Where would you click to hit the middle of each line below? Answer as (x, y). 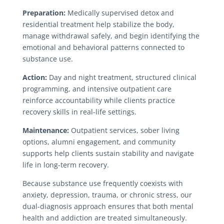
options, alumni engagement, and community (99, 141)
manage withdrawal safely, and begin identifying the (111, 35)
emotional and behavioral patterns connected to (103, 47)
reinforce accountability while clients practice (98, 100)
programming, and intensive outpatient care (97, 88)
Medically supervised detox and (119, 12)
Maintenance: (45, 130)
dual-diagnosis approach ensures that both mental (108, 206)
